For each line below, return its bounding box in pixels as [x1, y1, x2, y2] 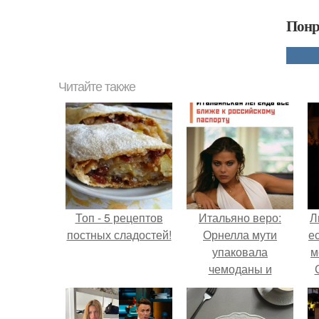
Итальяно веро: [199, 209, 281, 226]
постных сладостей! [66, 226, 172, 243]
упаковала [212, 244, 268, 260]
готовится [214, 278, 266, 294]
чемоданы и [208, 261, 272, 277]
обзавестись [207, 295, 273, 311]
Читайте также [58, 80, 135, 94]
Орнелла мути [203, 226, 277, 243]
